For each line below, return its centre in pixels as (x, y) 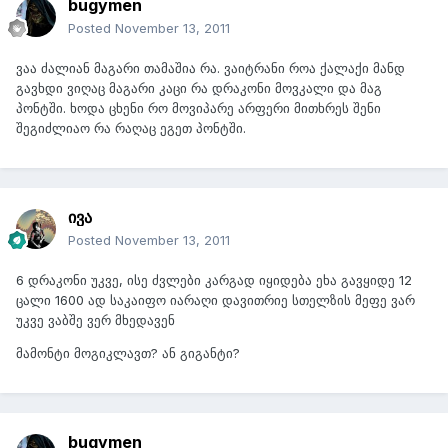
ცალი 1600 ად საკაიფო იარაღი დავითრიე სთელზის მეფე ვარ (215, 300)
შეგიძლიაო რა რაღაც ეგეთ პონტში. (131, 128)
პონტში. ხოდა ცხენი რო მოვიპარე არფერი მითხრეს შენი (198, 108)
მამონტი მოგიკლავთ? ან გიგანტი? (128, 353)
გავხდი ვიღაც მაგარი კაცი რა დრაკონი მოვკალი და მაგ (199, 88)
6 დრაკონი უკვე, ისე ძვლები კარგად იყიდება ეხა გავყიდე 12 (214, 280)
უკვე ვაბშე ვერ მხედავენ (95, 320)
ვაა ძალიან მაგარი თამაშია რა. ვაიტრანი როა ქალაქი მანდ (210, 68)
